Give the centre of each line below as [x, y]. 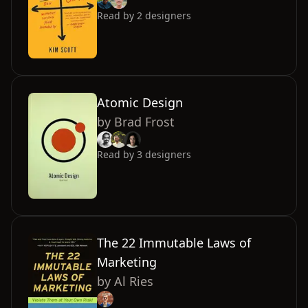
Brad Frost [144, 121]
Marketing [127, 262]
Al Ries [134, 281]
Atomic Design [140, 102]
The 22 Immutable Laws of [174, 242]
